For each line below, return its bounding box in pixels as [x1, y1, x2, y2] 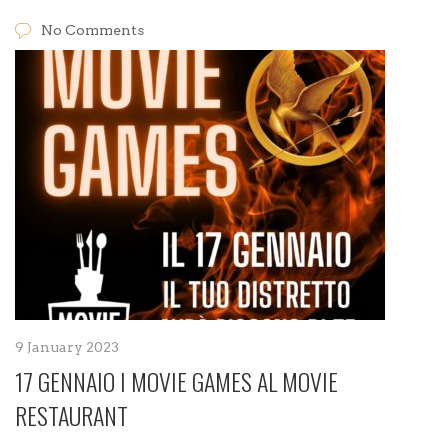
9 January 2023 [15, 339, 119, 355]
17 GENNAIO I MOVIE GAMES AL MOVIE [15, 363, 338, 399]
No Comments [41, 22, 144, 38]
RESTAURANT [15, 397, 128, 433]
